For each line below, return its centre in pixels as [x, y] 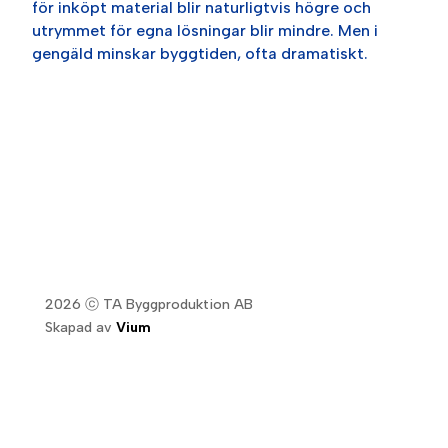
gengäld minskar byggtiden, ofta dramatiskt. [200, 53]
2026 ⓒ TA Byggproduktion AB [148, 304]
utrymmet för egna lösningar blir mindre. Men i [205, 30]
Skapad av [80, 327]
